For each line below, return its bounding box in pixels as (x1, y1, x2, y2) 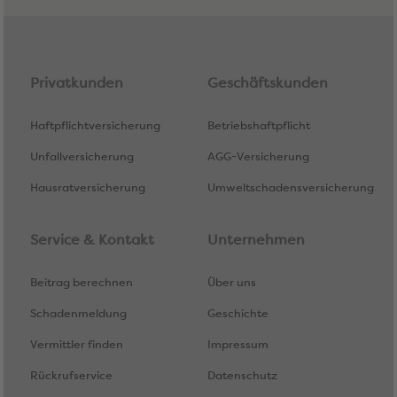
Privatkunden (30, 74, 123, 91)
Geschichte (207, 307, 269, 320)
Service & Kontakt (30, 231, 154, 248)
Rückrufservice (30, 369, 113, 382)
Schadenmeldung (30, 307, 127, 320)
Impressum (207, 338, 269, 351)
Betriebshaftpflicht (207, 119, 310, 132)
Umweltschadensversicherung (207, 181, 374, 194)
